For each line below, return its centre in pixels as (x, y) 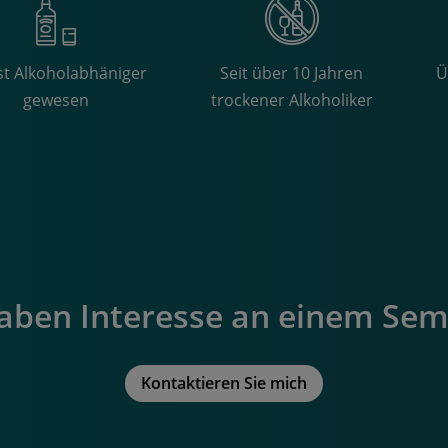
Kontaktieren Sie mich (224, 383)
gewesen (55, 100)
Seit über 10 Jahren (292, 73)
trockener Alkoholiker (291, 100)
